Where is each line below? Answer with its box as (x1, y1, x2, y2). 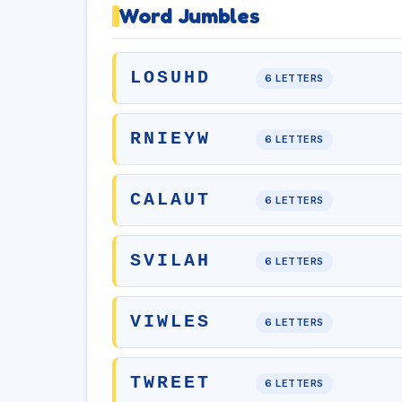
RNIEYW (130, 128, 211, 149)
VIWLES (130, 311, 211, 332)
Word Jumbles (119, 3, 260, 29)
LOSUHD (130, 67, 211, 88)
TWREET (130, 372, 211, 393)
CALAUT (130, 189, 211, 210)
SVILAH (130, 250, 211, 271)
